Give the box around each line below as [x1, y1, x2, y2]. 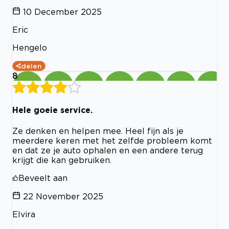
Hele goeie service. [12, 105, 93, 115]
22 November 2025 [23, 191, 103, 201]
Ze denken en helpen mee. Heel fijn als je [12, 126, 184, 135]
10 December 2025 [23, 7, 102, 17]
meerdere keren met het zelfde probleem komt [12, 135, 212, 145]
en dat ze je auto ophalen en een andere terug [12, 145, 203, 155]
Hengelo [12, 43, 47, 53]
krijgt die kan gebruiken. [12, 155, 111, 165]
